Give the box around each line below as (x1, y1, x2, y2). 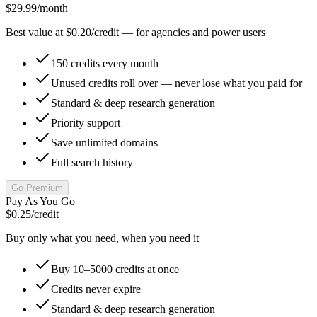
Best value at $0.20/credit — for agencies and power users (6, 25, 265, 38)
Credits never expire (51, 282, 141, 295)
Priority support (51, 116, 120, 129)
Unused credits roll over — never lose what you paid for (51, 76, 302, 89)
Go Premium (11, 182, 63, 193)
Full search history (51, 156, 133, 168)
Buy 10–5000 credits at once (51, 263, 179, 275)
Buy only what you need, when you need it (6, 231, 199, 244)
